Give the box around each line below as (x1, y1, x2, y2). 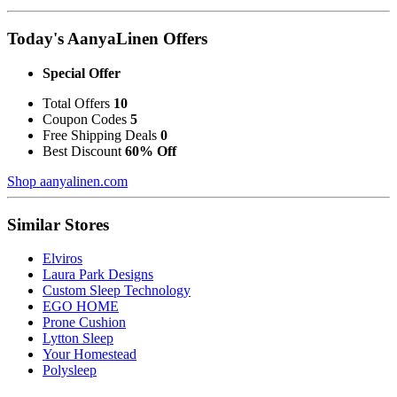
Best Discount (43, 143, 125, 159)
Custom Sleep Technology (43, 283, 191, 299)
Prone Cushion (43, 315, 126, 331)
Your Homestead (43, 346, 136, 362)
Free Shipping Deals (43, 127, 160, 143)
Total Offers (43, 95, 113, 111)
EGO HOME (43, 299, 119, 315)
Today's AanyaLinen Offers (7, 29, 207, 49)
